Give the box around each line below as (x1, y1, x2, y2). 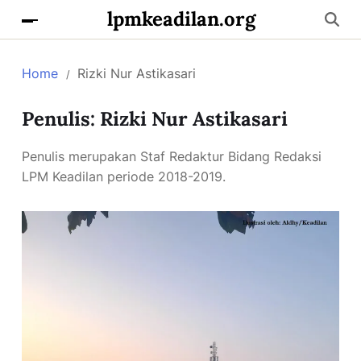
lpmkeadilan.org (107, 6, 255, 31)
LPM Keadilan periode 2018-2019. (22, 168, 226, 185)
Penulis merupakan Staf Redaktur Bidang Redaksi (22, 148, 322, 164)
